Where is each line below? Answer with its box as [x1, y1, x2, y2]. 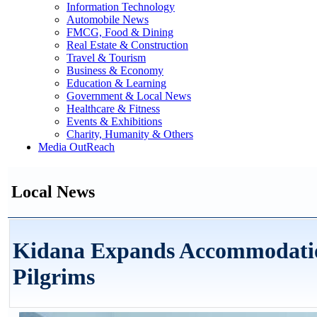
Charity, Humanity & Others [67, 128, 193, 140]
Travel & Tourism [67, 52, 146, 64]
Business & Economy [67, 64, 163, 76]
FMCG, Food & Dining [67, 26, 173, 38]
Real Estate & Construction [67, 39, 188, 51]
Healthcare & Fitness [67, 103, 160, 115]
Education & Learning [67, 77, 166, 89]
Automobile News [67, 13, 149, 25]
